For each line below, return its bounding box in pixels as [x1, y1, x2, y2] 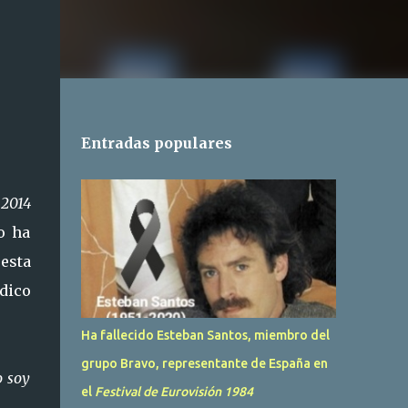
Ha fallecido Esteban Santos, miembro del [80, 328, 330, 342]
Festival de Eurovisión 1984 [94, 384, 253, 399]
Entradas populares [80, 134, 232, 152]
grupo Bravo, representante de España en [80, 356, 328, 371]
